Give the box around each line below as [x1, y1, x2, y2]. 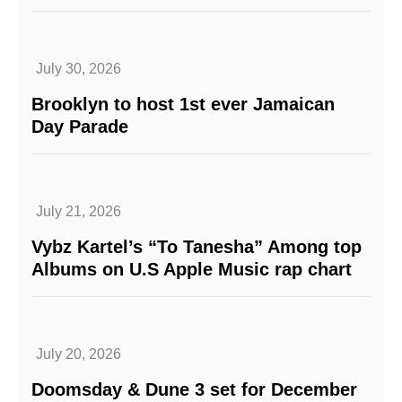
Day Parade [31, 117, 128, 137]
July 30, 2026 [36, 61, 121, 77]
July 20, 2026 [36, 346, 121, 363]
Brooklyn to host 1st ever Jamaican [31, 94, 335, 115]
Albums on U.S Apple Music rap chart [31, 259, 352, 280]
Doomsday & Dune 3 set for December [31, 380, 357, 400]
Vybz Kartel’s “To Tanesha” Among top [31, 237, 362, 258]
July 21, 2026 [36, 204, 121, 220]
